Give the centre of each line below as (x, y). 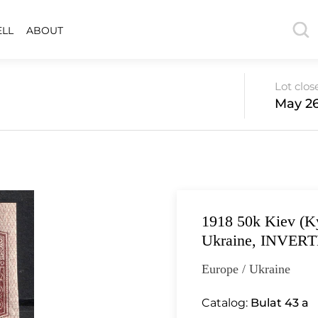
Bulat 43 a (280, 303)
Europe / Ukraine (246, 269)
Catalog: (226, 303)
